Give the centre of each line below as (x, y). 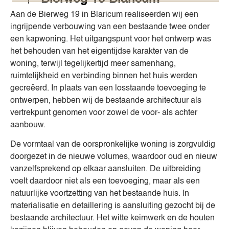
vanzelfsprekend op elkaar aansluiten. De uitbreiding (106, 169)
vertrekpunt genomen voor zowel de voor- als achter (104, 113)
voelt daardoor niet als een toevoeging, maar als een (105, 182)
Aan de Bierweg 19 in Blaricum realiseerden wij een (104, 15)
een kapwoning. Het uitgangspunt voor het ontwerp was (111, 40)
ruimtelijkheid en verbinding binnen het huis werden (104, 76)
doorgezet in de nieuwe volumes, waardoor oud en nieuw (114, 157)
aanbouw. (28, 125)
